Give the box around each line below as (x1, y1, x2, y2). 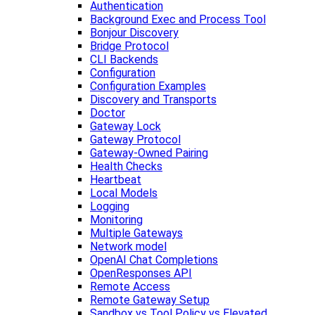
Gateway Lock (90, 120, 161, 133)
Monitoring (90, 213, 143, 226)
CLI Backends (90, 53, 158, 66)
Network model (90, 240, 167, 253)
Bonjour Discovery (90, 26, 179, 39)
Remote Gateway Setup (90, 293, 210, 307)
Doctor (90, 106, 125, 120)
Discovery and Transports (90, 93, 217, 106)
